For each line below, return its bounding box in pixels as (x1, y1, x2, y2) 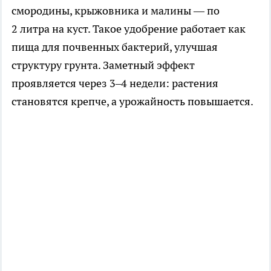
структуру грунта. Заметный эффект (11, 58, 195, 73)
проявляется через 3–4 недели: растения (11, 76, 218, 91)
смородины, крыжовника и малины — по (11, 4, 220, 18)
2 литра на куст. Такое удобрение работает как (11, 22, 246, 36)
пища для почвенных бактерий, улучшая (11, 40, 218, 54)
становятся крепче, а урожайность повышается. (11, 94, 253, 109)
